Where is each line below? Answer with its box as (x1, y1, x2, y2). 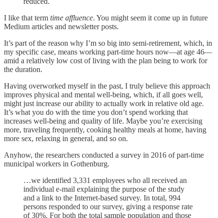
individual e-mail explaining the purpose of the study (23, 184, 184, 193)
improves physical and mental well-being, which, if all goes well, (4, 90, 203, 99)
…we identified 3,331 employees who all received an (23, 176, 187, 184)
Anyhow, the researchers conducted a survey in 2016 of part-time (4, 150, 204, 159)
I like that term (4, 13, 50, 22)
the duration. (4, 65, 42, 73)
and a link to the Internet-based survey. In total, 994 (23, 193, 181, 202)
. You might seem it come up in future (93, 13, 208, 22)
